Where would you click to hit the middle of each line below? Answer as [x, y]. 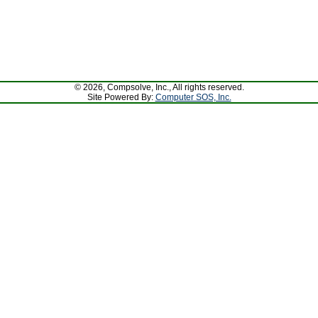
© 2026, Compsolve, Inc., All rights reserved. [159, 87]
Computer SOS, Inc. [193, 97]
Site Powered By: [121, 97]
